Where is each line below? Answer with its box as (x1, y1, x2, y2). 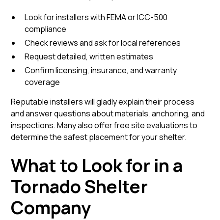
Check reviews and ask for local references (25, 37, 181, 48)
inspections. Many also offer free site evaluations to (11, 120, 198, 131)
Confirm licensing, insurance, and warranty (25, 65, 177, 76)
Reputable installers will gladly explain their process (11, 96, 195, 107)
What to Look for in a (11, 153, 183, 177)
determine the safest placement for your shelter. (11, 132, 187, 142)
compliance (25, 24, 67, 34)
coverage (25, 77, 60, 87)
